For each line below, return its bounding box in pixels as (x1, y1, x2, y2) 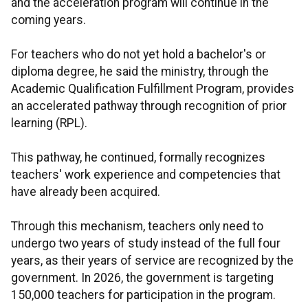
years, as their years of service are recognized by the (11, 254, 294, 268)
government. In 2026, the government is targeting (11, 271, 274, 285)
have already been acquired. (11, 185, 160, 199)
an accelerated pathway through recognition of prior (11, 99, 287, 113)
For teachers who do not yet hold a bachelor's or (11, 47, 266, 62)
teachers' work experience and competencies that (11, 168, 280, 182)
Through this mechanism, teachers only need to (11, 219, 263, 234)
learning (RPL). (11, 116, 87, 131)
